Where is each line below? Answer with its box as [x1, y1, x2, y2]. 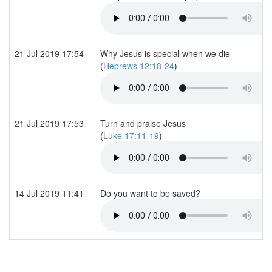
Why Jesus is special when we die [100, 47, 230, 59]
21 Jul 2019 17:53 [15, 117, 86, 129]
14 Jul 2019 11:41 [15, 186, 86, 199]
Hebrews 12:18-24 [103, 59, 174, 72]
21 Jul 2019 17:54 [15, 47, 86, 59]
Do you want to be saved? [100, 186, 203, 199]
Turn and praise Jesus [100, 117, 186, 129]
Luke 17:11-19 [103, 129, 159, 141]
